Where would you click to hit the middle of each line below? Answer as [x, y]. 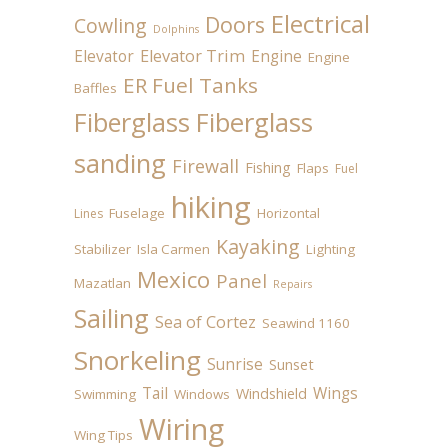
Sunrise [235, 363]
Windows [202, 393]
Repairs [292, 283]
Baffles [95, 87]
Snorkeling [137, 359]
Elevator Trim [192, 55]
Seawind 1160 [306, 322]
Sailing [111, 317]
